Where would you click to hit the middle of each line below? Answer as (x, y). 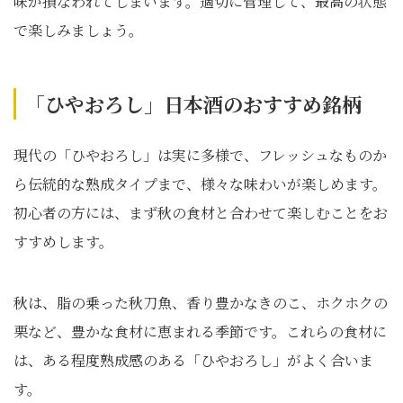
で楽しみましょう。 (78, 30)
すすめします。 (63, 242)
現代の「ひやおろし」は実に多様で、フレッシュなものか (200, 155)
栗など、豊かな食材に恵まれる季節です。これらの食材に (200, 331)
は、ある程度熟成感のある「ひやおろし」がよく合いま (193, 360)
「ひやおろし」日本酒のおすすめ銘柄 (193, 104)
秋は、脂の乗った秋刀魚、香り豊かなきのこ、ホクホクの (201, 303)
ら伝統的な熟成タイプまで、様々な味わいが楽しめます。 (200, 184)
